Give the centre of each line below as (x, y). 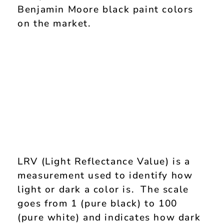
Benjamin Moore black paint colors (106, 9)
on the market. (56, 23)
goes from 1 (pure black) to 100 (97, 203)
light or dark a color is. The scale (103, 189)
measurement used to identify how (105, 175)
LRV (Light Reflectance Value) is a (104, 161)
